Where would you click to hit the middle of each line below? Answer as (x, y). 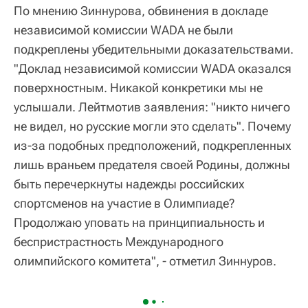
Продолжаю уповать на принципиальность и (139, 222)
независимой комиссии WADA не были (123, 30)
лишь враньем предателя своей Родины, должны (152, 165)
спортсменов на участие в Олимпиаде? (124, 203)
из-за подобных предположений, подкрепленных (153, 145)
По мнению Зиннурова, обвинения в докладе (141, 11)
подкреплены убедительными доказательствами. (154, 49)
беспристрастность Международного (119, 242)
